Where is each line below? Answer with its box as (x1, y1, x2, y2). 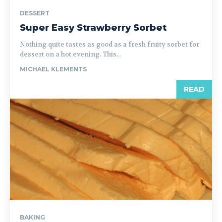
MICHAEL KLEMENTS (20, 65, 87, 73)
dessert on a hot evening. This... (20, 50, 121, 58)
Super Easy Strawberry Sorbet (20, 22, 166, 33)
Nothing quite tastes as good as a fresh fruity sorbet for (20, 40, 199, 49)
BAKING (20, 214, 45, 221)
